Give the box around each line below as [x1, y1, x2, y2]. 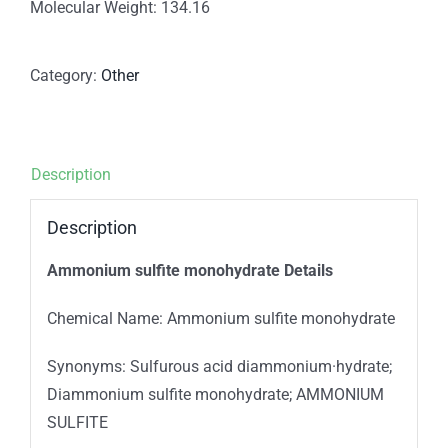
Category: [30, 66, 101, 86]
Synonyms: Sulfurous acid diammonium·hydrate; [46, 356, 392, 376]
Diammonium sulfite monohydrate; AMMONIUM [46, 384, 384, 404]
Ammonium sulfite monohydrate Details [46, 260, 333, 280]
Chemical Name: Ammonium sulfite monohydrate [46, 308, 395, 328]
